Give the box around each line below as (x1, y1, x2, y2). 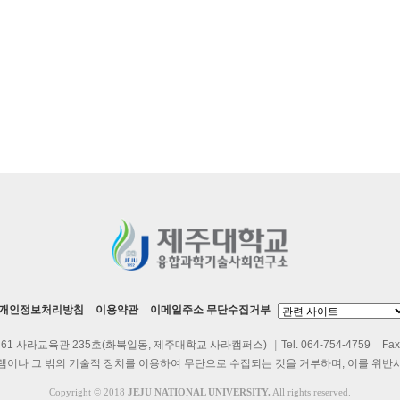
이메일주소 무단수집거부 (149, 304, 271, 316)
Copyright (49, 387, 91, 397)
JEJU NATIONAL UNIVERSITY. (128, 387, 271, 397)
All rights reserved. (272, 387, 351, 397)
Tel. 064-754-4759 (280, 338, 371, 351)
